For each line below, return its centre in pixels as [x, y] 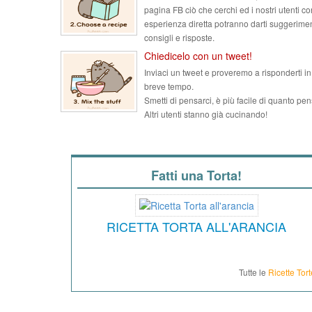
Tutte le [253, 272]
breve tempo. [169, 86]
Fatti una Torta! [196, 175]
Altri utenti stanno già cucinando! [206, 114]
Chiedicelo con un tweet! [198, 56]
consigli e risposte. [179, 37]
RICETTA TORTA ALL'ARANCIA [196, 226]
